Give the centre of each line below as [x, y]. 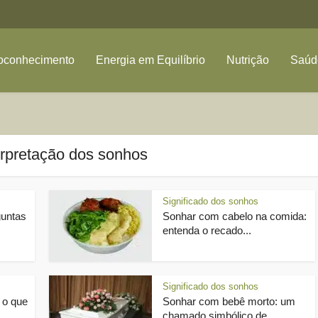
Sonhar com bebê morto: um [229, 301]
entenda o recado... [207, 230]
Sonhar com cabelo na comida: [235, 216]
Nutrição [248, 60]
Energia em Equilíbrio [150, 60]
